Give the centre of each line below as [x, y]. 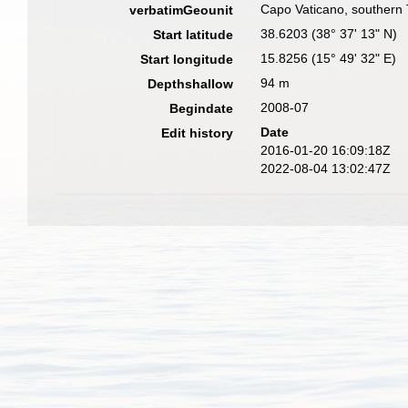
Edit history [198, 133]
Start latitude [194, 35]
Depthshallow [191, 84]
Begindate [202, 108]
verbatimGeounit [182, 10]
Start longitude [187, 59]
